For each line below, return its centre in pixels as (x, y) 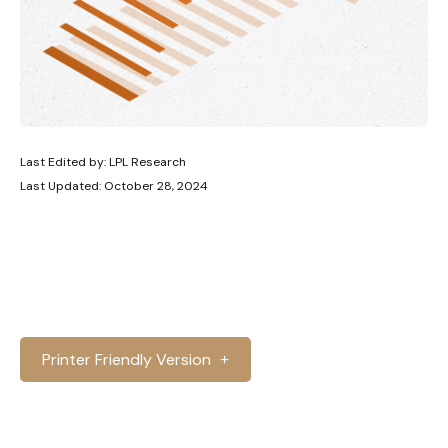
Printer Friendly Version (126, 359)
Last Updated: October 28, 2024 (114, 186)
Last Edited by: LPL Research (103, 162)
